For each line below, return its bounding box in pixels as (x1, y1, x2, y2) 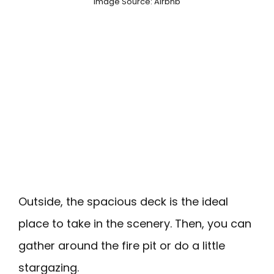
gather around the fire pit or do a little (18, 237, 225, 253)
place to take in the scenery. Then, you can (18, 215, 251, 231)
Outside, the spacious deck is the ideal (18, 193, 228, 209)
